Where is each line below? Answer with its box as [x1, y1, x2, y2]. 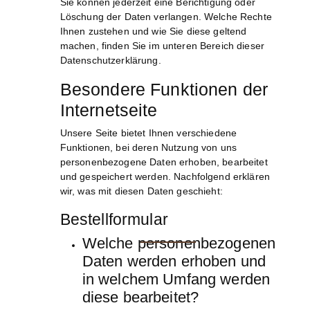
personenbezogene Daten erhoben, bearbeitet [60, 156, 268, 168]
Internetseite [60, 100, 158, 120]
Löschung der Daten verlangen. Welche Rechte [60, 11, 272, 23]
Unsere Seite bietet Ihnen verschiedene [60, 127, 237, 139]
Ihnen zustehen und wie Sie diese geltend [60, 26, 247, 37]
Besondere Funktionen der [60, 80, 268, 100]
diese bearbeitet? [82, 289, 199, 307]
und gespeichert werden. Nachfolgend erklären [60, 171, 270, 183]
